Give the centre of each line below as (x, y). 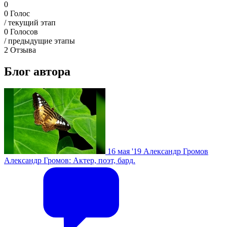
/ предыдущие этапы (40, 41)
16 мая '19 (124, 152)
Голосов (24, 31)
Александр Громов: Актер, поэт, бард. (70, 161)
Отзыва (23, 50)
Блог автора (37, 71)
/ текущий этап (30, 22)
